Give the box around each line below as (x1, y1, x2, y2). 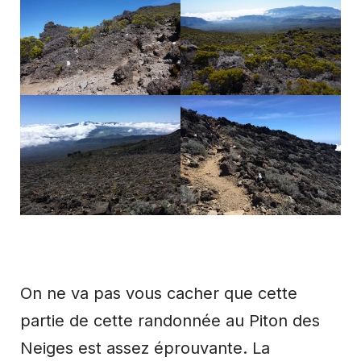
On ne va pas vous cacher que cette (20, 284, 297, 304)
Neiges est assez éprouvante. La (20, 338, 270, 359)
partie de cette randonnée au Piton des (20, 311, 320, 331)
